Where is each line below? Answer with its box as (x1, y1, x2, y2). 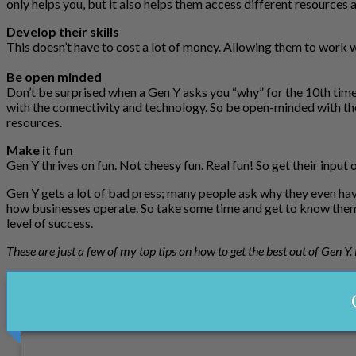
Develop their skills (6, 23, 119, 39)
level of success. (6, 215, 93, 230)
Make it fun (6, 141, 73, 157)
